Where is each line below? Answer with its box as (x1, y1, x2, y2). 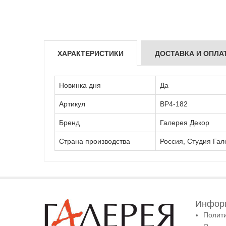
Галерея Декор (160, 118, 209, 127)
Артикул (59, 99, 85, 108)
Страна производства (59, 137, 130, 145)
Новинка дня (59, 81, 101, 89)
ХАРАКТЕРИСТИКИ (58, 49, 124, 58)
